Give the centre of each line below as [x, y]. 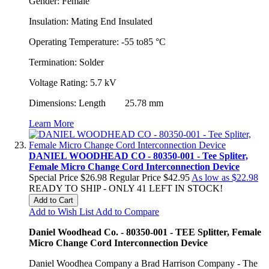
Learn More [51, 123]
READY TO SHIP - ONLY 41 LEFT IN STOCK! [126, 188]
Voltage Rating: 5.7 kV [73, 82]
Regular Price [135, 177]
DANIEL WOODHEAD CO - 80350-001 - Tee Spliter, [138, 156]
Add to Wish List [61, 211]
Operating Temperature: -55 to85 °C [97, 41]
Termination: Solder [66, 62]
